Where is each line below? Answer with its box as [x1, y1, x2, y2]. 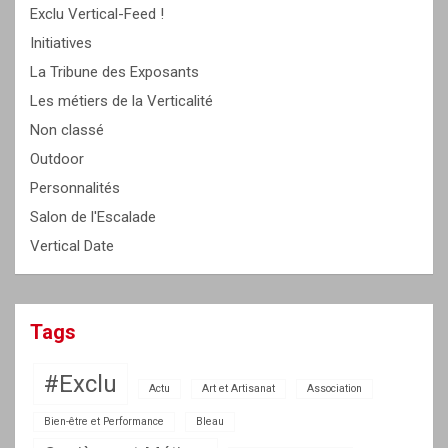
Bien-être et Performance [44, 414, 164, 428]
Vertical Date [30, 236, 114, 255]
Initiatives [30, 33, 92, 52]
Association [307, 381, 362, 395]
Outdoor [30, 149, 84, 168]
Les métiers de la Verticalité [30, 91, 213, 110]
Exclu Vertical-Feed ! [30, 4, 164, 23]
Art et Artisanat [202, 381, 275, 395]
